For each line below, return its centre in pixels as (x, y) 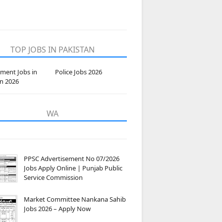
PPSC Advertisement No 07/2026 (72, 159)
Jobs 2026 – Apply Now (57, 209)
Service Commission (53, 177)
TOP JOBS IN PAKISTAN (53, 50)
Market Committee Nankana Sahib (75, 199)
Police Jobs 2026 (79, 72)
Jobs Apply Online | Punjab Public (73, 168)
